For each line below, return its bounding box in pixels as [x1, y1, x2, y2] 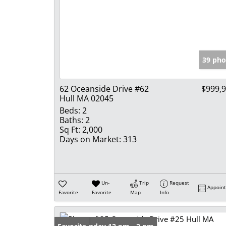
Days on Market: [60, 134, 121, 145]
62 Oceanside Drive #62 [60, 83, 149, 95]
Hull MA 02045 [60, 93, 114, 104]
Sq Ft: [60, 124, 80, 136]
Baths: [60, 115, 83, 126]
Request [169, 179, 190, 187]
